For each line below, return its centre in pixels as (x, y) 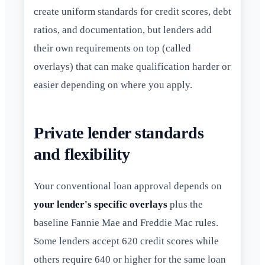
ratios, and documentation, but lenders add (123, 30)
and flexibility (82, 154)
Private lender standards (119, 133)
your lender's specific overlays (101, 205)
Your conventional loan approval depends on (128, 186)
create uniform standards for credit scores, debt (132, 12)
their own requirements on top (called (112, 49)
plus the (185, 205)
